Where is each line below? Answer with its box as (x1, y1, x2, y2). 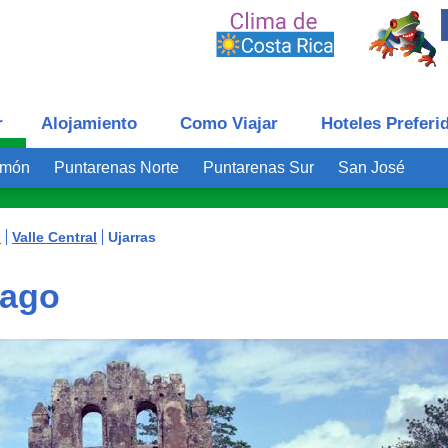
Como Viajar (180, 114, 278, 133)
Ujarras (108, 229, 156, 245)
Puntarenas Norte (54, 159, 179, 176)
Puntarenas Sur (203, 159, 314, 176)
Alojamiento (40, 114, 137, 133)
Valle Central (12, 229, 97, 245)
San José (338, 159, 405, 176)
